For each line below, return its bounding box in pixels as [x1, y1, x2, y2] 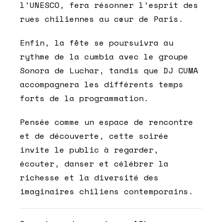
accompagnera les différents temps [20, 78, 183, 90]
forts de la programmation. [20, 92, 149, 104]
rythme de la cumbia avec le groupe [20, 50, 188, 62]
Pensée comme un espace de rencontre [20, 115, 193, 128]
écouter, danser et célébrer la [20, 157, 168, 169]
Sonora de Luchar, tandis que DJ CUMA [20, 64, 198, 76]
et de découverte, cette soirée [20, 129, 168, 142]
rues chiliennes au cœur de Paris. [20, 12, 183, 25]
